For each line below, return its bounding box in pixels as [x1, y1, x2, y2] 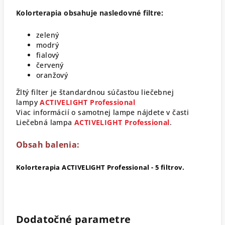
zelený [36, 30, 59, 40]
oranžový [36, 70, 68, 80]
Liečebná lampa [16, 118, 75, 127]
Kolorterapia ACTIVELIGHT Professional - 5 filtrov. [16, 163, 184, 172]
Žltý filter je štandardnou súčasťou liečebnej [16, 87, 174, 97]
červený [36, 60, 64, 70]
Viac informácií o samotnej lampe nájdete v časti [16, 107, 189, 117]
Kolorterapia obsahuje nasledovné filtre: [16, 8, 163, 18]
